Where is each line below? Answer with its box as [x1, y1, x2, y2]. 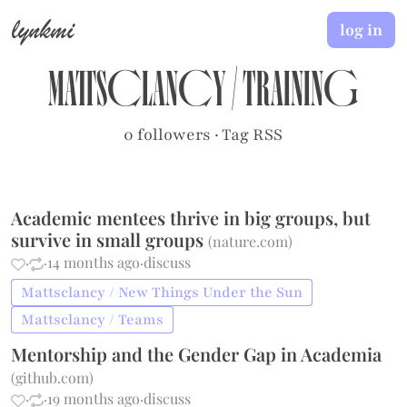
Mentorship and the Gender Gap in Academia [11, 342, 382, 366]
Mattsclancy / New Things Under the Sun [21, 283, 303, 303]
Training [243, 71, 359, 120]
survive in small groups [11, 227, 209, 252]
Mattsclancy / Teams [21, 310, 164, 330]
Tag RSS [222, 124, 283, 145]
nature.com [213, 232, 289, 251]
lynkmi [12, 10, 74, 48]
